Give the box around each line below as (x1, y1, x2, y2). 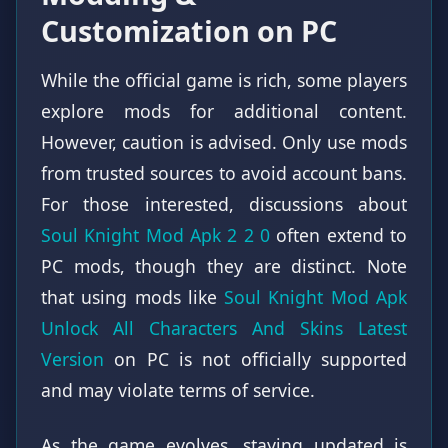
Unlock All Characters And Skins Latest (41, 315, 407, 340)
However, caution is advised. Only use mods (41, 129, 407, 154)
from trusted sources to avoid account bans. (41, 160, 407, 185)
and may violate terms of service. (41, 377, 315, 402)
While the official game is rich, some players (41, 67, 407, 92)
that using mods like (41, 284, 225, 309)
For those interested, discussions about (41, 191, 407, 216)
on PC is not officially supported (104, 346, 407, 371)
